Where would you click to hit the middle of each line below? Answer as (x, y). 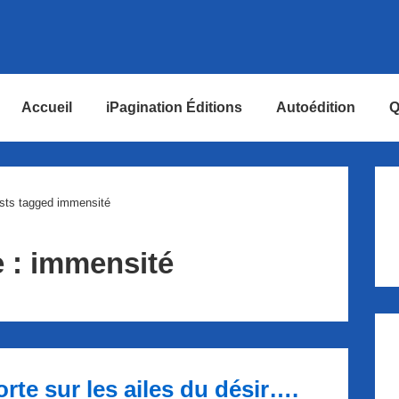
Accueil (47, 107)
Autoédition (316, 107)
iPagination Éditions (174, 107)
